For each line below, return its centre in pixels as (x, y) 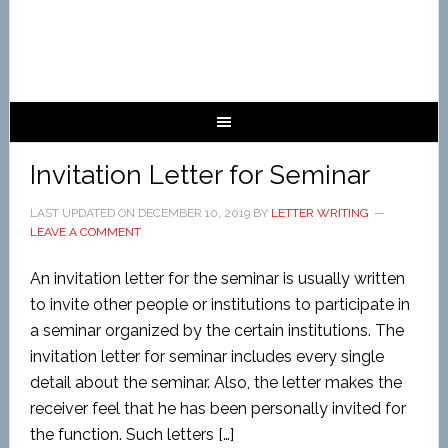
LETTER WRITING (319, 213)
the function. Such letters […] (131, 434)
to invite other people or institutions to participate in (219, 304)
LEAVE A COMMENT (85, 232)
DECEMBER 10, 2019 (193, 213)
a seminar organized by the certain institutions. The (216, 330)
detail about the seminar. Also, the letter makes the (215, 382)
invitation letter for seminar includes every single (206, 356)
